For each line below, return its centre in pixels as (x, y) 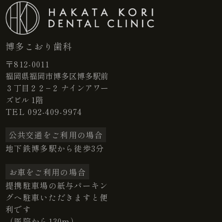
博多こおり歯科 (39, 46)
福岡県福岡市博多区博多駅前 (57, 76)
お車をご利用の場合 (47, 172)
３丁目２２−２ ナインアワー (57, 88)
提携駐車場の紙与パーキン (57, 185)
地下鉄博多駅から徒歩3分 (55, 148)
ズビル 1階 (25, 100)
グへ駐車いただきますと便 (57, 197)
